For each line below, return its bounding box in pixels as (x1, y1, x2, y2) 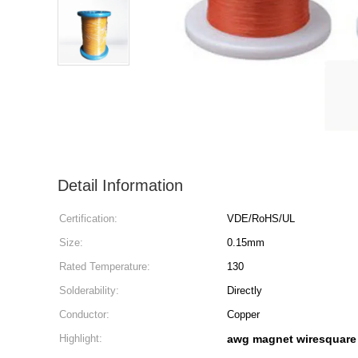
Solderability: (59, 284, 119, 296)
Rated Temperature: (59, 261, 150, 272)
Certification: (59, 213, 117, 225)
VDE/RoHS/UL (227, 213, 295, 225)
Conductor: (59, 308, 109, 320)
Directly (227, 284, 262, 296)
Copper (227, 308, 260, 320)
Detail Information (58, 177, 183, 194)
